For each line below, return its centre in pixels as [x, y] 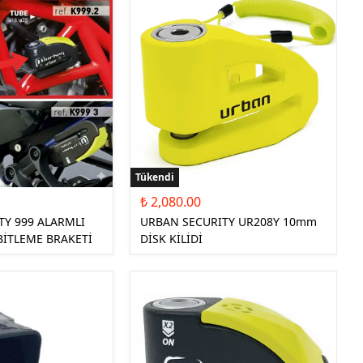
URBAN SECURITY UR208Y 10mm [229, 222]
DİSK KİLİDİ [172, 239]
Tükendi [155, 177]
